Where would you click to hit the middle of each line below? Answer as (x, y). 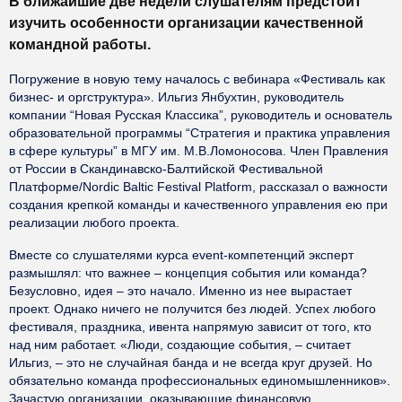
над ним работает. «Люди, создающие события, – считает (180, 345)
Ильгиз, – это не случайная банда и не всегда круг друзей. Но (191, 363)
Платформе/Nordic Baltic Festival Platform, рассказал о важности (198, 187)
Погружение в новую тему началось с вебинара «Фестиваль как (197, 79)
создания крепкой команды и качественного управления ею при (198, 205)
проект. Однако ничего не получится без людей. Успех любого (192, 309)
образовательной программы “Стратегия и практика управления (200, 133)
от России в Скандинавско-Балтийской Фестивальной (166, 169)
